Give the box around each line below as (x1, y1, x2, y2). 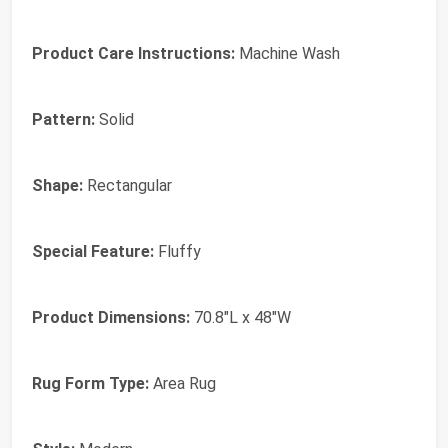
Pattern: (32, 109, 95, 129)
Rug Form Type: (32, 373, 149, 393)
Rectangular (83, 175, 172, 195)
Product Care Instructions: (32, 43, 235, 63)
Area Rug (149, 373, 216, 393)
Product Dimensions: (32, 307, 190, 327)
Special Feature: (32, 241, 154, 261)
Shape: (32, 175, 83, 195)
